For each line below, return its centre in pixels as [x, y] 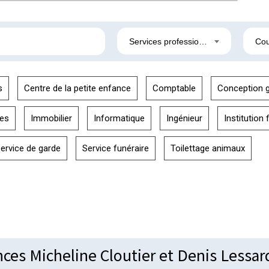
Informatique [119, 118]
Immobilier [51, 118]
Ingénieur [184, 118]
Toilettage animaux [207, 148]
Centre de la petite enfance [77, 88]
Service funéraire [115, 148]
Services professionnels [203, 41]
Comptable [174, 88]
